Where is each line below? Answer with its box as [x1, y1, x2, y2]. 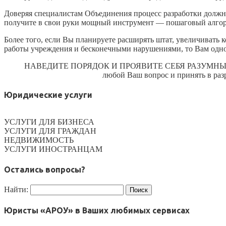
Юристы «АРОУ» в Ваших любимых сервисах [4, 206, 190, 215]
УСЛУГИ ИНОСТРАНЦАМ [4, 145, 102, 154]
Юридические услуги [4, 90, 92, 100]
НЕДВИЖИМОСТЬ [4, 136, 74, 145]
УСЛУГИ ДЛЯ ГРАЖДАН [4, 127, 96, 136]
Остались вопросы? [4, 164, 85, 174]
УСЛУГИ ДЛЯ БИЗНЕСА [4, 118, 94, 127]
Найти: [4, 185, 28, 194]
